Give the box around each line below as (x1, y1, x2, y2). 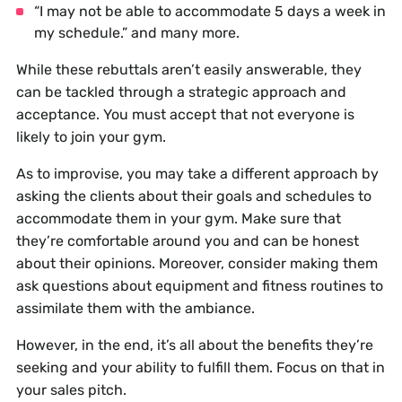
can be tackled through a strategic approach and (15, 83, 346, 101)
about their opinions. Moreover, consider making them (15, 255, 378, 273)
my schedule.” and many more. (33, 24, 240, 42)
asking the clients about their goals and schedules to (15, 188, 371, 205)
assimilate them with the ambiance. (15, 300, 255, 318)
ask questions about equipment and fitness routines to (15, 277, 383, 295)
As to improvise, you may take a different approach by (15, 165, 379, 183)
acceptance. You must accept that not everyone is (15, 106, 354, 124)
